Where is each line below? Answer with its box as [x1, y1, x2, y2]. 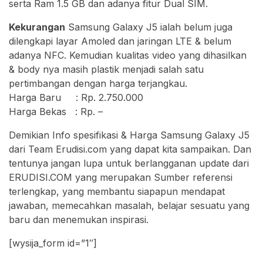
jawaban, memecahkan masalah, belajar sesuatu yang [9, 200, 249, 212]
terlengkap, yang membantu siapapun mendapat [9, 186, 225, 198]
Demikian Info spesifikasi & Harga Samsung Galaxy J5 [9, 129, 249, 141]
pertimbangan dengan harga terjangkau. [9, 77, 187, 90]
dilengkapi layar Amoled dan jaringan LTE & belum [9, 35, 231, 48]
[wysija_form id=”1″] [9, 237, 97, 249]
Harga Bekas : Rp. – [9, 106, 103, 118]
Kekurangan [9, 21, 65, 33]
